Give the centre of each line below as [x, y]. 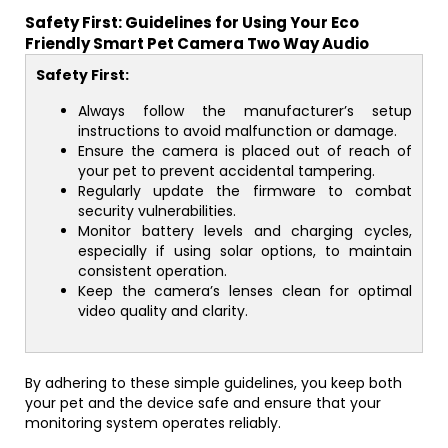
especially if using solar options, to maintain [245, 251]
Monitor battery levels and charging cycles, [245, 231]
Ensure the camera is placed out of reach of [245, 151]
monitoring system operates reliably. [153, 423]
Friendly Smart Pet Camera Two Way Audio [197, 43]
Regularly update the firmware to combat [245, 191]
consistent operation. [152, 271]
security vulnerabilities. [157, 211]
